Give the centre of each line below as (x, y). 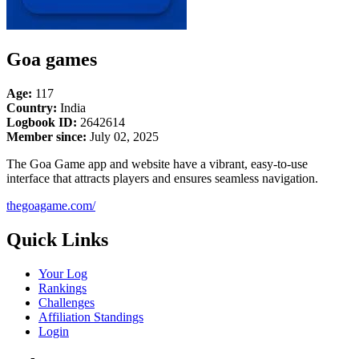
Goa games (52, 59)
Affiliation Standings (91, 317)
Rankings (63, 288)
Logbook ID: (42, 122)
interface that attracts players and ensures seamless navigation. (162, 178)
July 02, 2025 (123, 136)
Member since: (46, 136)
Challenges (67, 302)
